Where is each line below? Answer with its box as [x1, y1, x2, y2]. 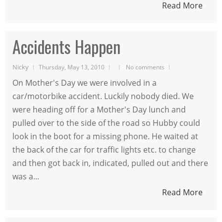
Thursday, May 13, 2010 [39, 62, 105, 71]
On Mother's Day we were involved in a [12, 77, 157, 88]
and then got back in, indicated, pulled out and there [12, 157, 208, 168]
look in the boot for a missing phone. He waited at [12, 130, 198, 142]
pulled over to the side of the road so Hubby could [12, 117, 200, 128]
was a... [12, 170, 39, 182]
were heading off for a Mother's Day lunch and [12, 104, 186, 115]
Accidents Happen [12, 33, 120, 59]
